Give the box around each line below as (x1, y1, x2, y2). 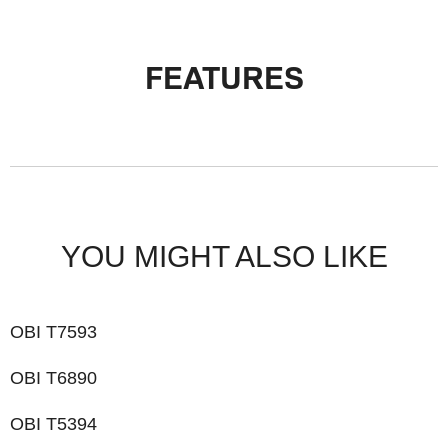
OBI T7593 (10, 322, 97, 342)
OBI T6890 (10, 368, 97, 388)
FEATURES (144, 59, 304, 96)
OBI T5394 (10, 414, 97, 434)
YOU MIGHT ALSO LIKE (60, 240, 388, 273)
